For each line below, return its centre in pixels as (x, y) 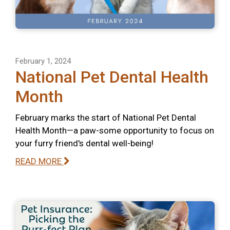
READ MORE (40, 161)
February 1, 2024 (43, 61)
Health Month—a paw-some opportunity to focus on (115, 130)
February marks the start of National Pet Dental (106, 117)
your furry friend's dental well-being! (84, 143)
